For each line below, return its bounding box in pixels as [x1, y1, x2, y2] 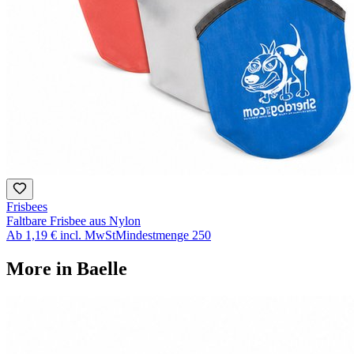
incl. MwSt [60, 228, 115, 243]
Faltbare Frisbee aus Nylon [6, 214, 141, 228]
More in [6, 258, 77, 279]
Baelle [77, 258, 127, 279]
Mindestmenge [115, 228, 189, 243]
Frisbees [6, 200, 47, 214]
